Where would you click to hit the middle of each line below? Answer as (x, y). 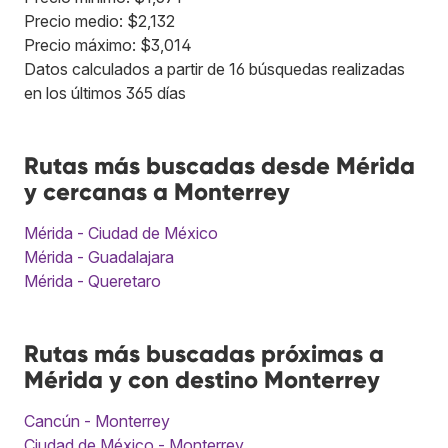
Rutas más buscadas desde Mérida (219, 166)
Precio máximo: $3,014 (108, 45)
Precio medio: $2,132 (99, 21)
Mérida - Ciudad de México (121, 233)
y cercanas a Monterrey (157, 192)
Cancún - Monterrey (97, 421)
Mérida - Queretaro (92, 281)
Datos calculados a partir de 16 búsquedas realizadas (214, 69)
